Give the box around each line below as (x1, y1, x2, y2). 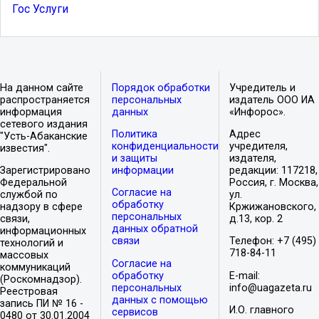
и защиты (111, 152, 157, 164)
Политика (111, 127, 157, 140)
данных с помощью (111, 293, 208, 306)
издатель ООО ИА (229, 93, 315, 106)
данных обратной (111, 223, 198, 236)
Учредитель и (229, 81, 296, 94)
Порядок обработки (111, 81, 210, 94)
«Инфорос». (229, 105, 286, 118)
